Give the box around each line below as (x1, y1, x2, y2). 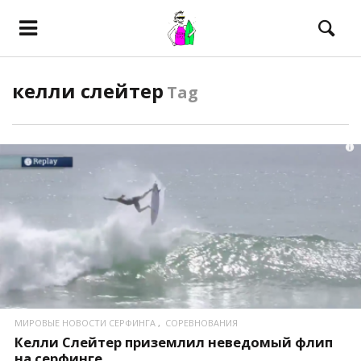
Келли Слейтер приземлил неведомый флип (15, 332, 333, 351)
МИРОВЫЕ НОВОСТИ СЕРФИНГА (15, 316, 156, 329)
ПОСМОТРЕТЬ (135, 226, 226, 244)
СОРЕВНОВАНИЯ (165, 316, 238, 329)
